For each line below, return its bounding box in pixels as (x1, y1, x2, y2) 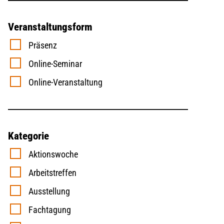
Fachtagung (22, 204, 71, 215)
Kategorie (8, 130, 49, 142)
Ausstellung (22, 186, 70, 197)
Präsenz (22, 40, 57, 51)
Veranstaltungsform (8, 21, 92, 33)
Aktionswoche (22, 149, 78, 160)
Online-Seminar (22, 58, 82, 69)
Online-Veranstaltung (22, 77, 102, 88)
